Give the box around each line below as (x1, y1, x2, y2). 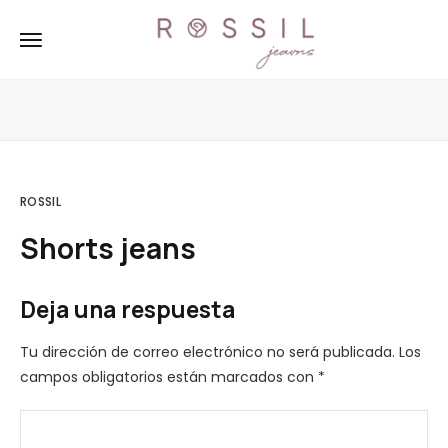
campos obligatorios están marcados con (20, 367, 318, 387)
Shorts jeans (20, 229, 196, 267)
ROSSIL (20, 193, 61, 210)
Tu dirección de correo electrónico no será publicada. (20, 342, 395, 362)
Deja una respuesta (20, 293, 235, 325)
